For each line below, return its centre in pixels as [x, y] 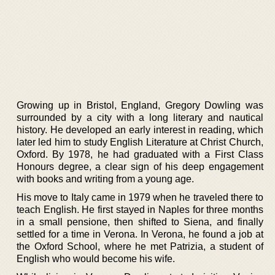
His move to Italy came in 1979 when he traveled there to [140, 197]
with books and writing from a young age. [105, 179]
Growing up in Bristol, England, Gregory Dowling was [140, 105]
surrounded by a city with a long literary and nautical [140, 117]
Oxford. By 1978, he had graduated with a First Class [140, 154]
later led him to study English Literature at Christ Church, [140, 142]
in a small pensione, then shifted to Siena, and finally [140, 222]
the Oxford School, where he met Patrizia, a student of [140, 246]
